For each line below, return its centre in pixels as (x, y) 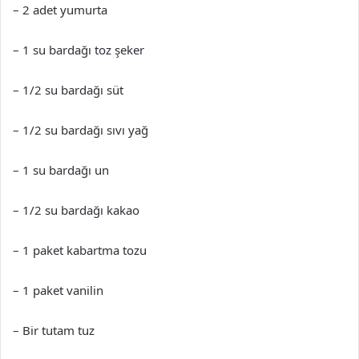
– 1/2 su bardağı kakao (76, 210)
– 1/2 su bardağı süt (68, 90)
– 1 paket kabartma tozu (80, 250)
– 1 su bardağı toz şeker (79, 50)
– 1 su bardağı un (61, 170)
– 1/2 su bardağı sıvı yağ (81, 130)
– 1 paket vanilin (58, 290)
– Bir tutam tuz (54, 330)
